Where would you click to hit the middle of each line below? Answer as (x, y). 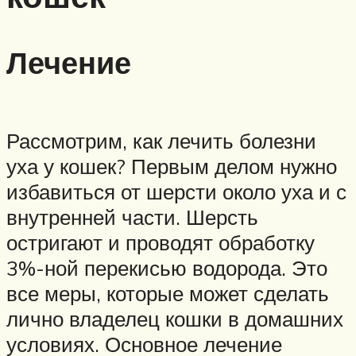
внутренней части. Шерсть (132, 217)
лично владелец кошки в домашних (175, 318)
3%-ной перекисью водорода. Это (167, 267)
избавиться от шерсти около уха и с (176, 191)
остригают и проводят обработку (161, 242)
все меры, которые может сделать (168, 293)
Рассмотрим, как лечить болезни (161, 140)
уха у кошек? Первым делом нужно (172, 166)
